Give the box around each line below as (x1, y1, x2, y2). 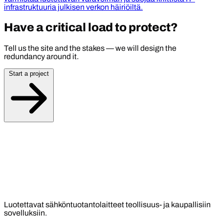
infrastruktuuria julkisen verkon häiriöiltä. (4, 3, 143, 11)
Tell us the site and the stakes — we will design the (4, 44, 176, 52)
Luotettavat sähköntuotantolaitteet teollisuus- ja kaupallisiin (4, 200, 211, 209)
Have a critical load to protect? (4, 21, 178, 34)
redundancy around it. (4, 52, 79, 61)
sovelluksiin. (4, 208, 47, 217)
